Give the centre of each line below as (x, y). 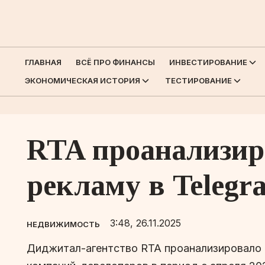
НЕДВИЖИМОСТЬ (63, 224)
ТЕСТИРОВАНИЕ (198, 80)
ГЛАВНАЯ (43, 62)
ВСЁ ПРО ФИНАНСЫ (115, 62)
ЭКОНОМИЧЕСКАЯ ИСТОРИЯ (83, 80)
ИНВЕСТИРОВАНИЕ (208, 62)
